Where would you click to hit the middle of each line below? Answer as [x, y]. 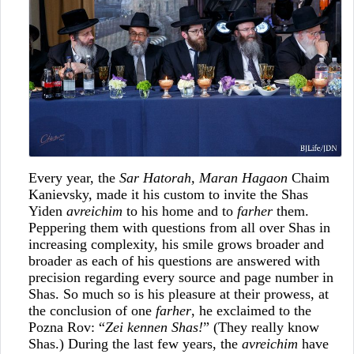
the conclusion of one [92, 310]
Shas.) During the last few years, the [135, 343]
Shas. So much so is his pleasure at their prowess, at [178, 294]
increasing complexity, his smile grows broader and [176, 244]
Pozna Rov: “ [66, 327]
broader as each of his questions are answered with [174, 260]
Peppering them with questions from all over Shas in [179, 227]
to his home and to [179, 211]
